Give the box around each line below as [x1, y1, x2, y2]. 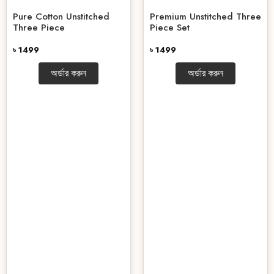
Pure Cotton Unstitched [13, 9, 109, 23]
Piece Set [150, 20, 190, 34]
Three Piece [13, 20, 65, 34]
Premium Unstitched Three [150, 9, 261, 23]
